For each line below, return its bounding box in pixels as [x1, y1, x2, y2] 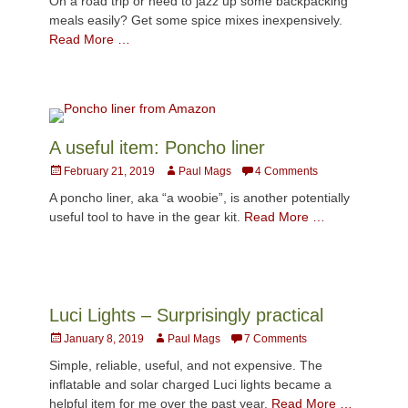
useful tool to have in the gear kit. [49, 209, 244, 224]
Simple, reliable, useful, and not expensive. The [49, 357, 322, 372]
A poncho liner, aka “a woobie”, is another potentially [49, 189, 350, 205]
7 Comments [244, 331, 307, 345]
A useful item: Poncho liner [49, 137, 265, 158]
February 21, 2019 [64, 164, 155, 178]
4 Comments [255, 164, 318, 178]
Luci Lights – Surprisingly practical [49, 304, 323, 325]
